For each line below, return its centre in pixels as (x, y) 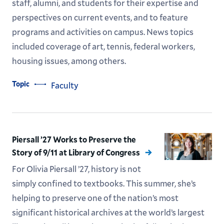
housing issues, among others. (69, 61)
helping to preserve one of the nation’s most (95, 198)
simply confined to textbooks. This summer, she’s (104, 183)
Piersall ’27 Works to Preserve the (74, 139)
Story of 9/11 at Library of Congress (76, 152)
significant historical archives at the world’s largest (108, 212)
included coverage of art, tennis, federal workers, (103, 46)
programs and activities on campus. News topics (102, 32)
